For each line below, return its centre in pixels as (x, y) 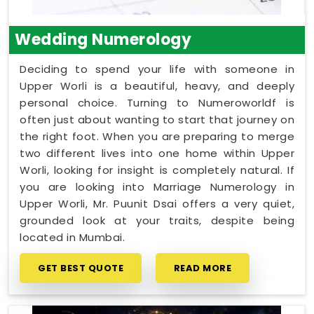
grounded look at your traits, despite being (157, 220)
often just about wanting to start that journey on (157, 119)
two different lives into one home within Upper (157, 153)
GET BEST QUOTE (81, 268)
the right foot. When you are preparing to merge (157, 136)
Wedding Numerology (103, 39)
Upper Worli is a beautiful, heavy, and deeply (157, 86)
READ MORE (202, 268)
